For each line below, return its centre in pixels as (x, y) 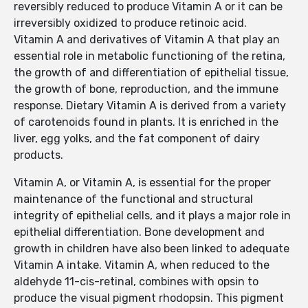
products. (38, 155)
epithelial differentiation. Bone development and (139, 232)
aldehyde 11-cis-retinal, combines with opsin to (136, 282)
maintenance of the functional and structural (133, 199)
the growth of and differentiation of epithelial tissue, (151, 73)
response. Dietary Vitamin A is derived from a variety (150, 106)
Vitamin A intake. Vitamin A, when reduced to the (142, 265)
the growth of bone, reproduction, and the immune (146, 89)
